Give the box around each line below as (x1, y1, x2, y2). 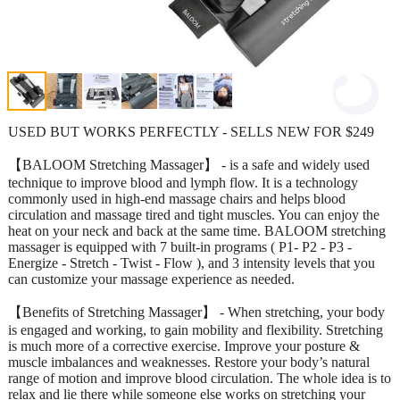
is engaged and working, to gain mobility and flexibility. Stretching (8, 321, 383, 337)
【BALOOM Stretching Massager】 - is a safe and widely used (8, 156, 370, 172)
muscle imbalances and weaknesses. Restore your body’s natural (8, 354, 370, 370)
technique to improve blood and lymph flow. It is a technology (8, 174, 358, 190)
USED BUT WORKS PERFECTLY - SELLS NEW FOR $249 (8, 123, 374, 139)
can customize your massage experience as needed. (8, 271, 295, 287)
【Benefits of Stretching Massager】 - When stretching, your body (8, 304, 385, 320)
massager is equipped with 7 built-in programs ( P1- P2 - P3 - (8, 238, 352, 254)
